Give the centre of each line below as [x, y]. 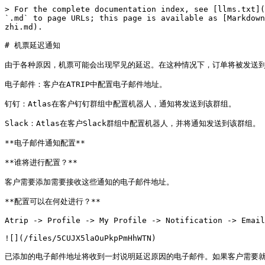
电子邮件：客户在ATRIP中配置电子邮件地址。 [86, 84]
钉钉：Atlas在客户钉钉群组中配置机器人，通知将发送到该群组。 [120, 104]
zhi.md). [24, 27]
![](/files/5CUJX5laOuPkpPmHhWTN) [80, 238]
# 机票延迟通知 [33, 45]
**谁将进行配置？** [41, 162]
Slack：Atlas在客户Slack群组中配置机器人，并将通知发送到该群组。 [132, 123]
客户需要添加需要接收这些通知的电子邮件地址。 [89, 182]
